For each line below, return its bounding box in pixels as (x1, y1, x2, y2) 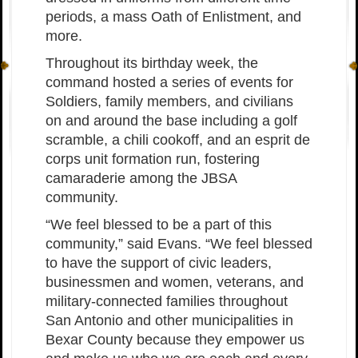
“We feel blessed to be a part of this (46, 217, 272, 233)
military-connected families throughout (46, 293, 288, 310)
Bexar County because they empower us (46, 332, 304, 348)
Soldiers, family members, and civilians (46, 93, 293, 110)
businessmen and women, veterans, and (46, 274, 304, 291)
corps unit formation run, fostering (46, 151, 260, 168)
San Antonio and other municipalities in (46, 312, 293, 329)
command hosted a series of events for (46, 74, 293, 91)
